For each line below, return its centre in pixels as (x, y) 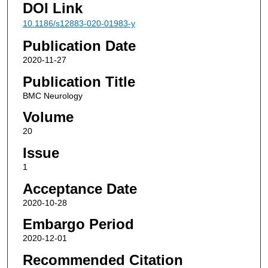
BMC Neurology (52, 95)
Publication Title (79, 81)
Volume (48, 117)
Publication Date (79, 46)
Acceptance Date (80, 188)
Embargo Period (78, 224)
